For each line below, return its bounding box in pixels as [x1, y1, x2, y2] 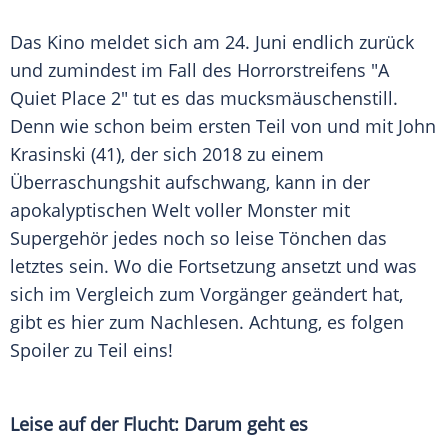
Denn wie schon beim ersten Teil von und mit [10, 114, 398, 139]
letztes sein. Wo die [10, 254, 178, 279]
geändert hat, [287, 282, 403, 307]
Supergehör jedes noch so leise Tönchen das [10, 226, 387, 251]
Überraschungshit [10, 170, 160, 195]
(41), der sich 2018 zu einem [86, 142, 324, 167]
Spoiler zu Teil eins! [10, 338, 173, 363]
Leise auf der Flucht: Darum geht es [10, 412, 308, 437]
